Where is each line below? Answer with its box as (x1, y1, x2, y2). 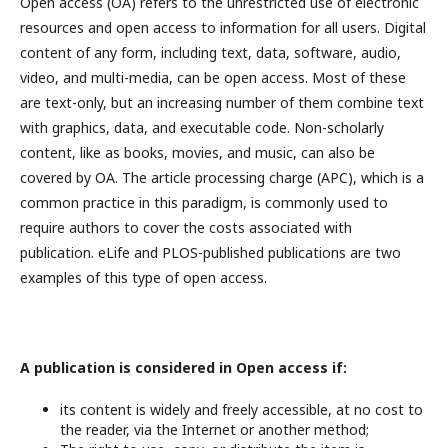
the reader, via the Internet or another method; (60, 420, 369, 439)
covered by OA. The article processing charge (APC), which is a (20, 168, 424, 187)
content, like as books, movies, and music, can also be (20, 143, 375, 162)
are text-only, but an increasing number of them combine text (20, 93, 424, 112)
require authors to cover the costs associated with (20, 218, 352, 237)
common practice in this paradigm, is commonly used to (20, 193, 388, 212)
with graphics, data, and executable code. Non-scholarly (20, 118, 384, 137)
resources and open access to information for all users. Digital (20, 18, 426, 37)
